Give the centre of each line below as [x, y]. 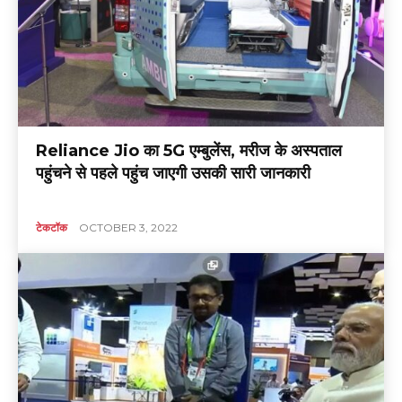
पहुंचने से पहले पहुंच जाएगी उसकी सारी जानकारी [174, 174]
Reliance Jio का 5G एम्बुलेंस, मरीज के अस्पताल [189, 151]
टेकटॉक [52, 228]
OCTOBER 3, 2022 [129, 228]
